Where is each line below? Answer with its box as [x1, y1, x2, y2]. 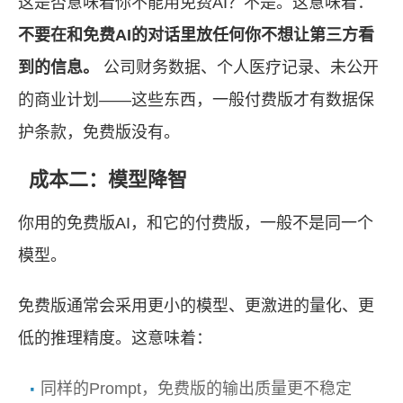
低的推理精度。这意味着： [18, 329, 212, 347]
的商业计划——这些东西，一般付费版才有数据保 [18, 91, 374, 109]
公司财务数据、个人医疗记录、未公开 [99, 58, 379, 76]
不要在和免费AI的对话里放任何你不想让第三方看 [18, 26, 374, 44]
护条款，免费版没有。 [18, 123, 180, 141]
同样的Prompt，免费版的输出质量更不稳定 [40, 380, 352, 398]
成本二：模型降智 [29, 168, 187, 191]
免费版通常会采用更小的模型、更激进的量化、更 [18, 297, 374, 315]
